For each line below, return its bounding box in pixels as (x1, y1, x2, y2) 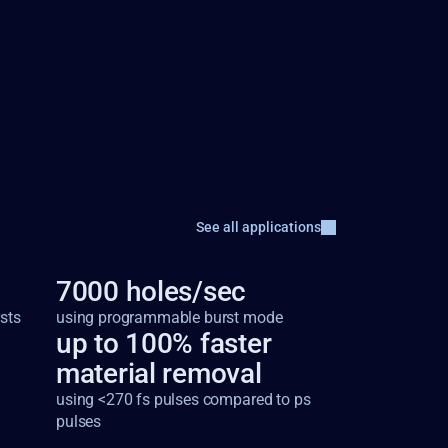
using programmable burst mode (56, 308, 283, 327)
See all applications (196, 219, 321, 235)
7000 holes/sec (56, 275, 247, 308)
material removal (56, 357, 262, 390)
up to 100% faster (56, 327, 272, 360)
